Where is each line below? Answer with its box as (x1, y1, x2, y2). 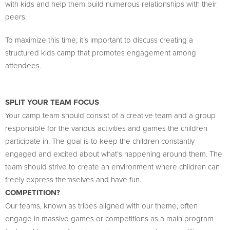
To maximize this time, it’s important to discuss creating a (5, 34, 193, 45)
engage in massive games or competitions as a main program (5, 213, 214, 224)
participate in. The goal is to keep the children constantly (5, 136, 195, 146)
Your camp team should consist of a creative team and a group (5, 110, 216, 121)
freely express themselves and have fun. (5, 174, 141, 185)
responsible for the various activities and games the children (5, 123, 207, 133)
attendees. (5, 60, 41, 71)
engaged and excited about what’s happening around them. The (5, 148, 222, 159)
